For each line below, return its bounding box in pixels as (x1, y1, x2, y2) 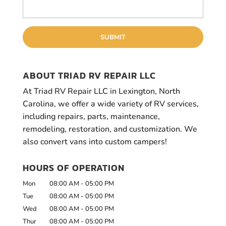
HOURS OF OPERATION (22, 160, 125, 175)
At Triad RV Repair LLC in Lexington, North (22, 85, 180, 97)
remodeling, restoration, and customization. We (22, 123, 197, 135)
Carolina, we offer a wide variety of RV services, (22, 98, 199, 109)
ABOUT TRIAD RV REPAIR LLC (22, 68, 156, 82)
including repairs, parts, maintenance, (22, 110, 160, 122)
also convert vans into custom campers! (22, 136, 167, 147)
